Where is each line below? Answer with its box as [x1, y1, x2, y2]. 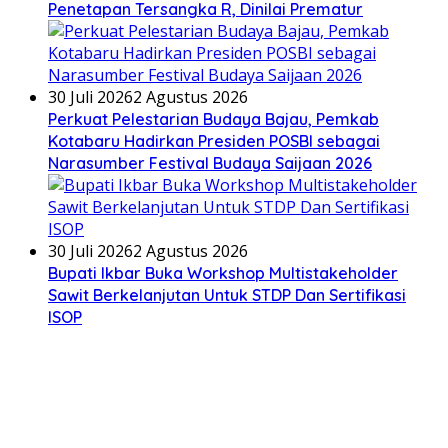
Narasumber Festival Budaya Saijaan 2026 [48, 153, 372, 174]
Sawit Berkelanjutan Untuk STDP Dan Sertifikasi [48, 285, 406, 306]
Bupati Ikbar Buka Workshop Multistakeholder [48, 263, 398, 284]
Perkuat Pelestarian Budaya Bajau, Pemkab [48, 109, 379, 130]
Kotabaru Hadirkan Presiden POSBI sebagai [48, 131, 380, 152]
